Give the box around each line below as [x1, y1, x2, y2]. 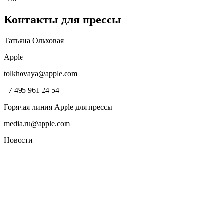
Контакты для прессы [4, 13, 121, 26]
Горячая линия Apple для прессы [4, 103, 112, 111]
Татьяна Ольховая [4, 36, 64, 45]
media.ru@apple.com [4, 119, 70, 128]
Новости [4, 136, 33, 145]
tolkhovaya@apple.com [4, 69, 77, 78]
